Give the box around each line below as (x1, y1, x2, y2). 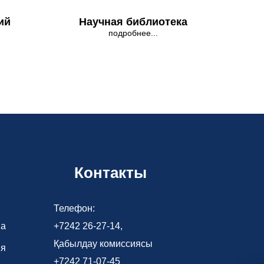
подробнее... (108, 28, 158, 38)
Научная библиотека (79, 16, 187, 28)
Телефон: (54, 203, 95, 214)
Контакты (74, 164, 147, 182)
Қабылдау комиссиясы (54, 239, 153, 249)
